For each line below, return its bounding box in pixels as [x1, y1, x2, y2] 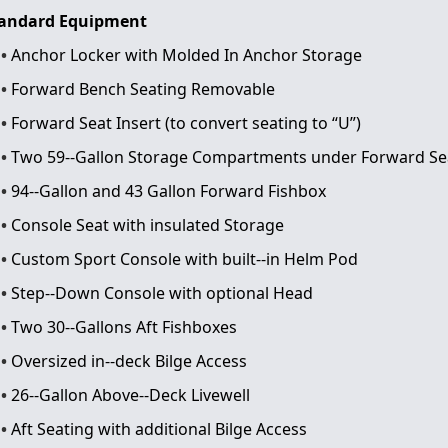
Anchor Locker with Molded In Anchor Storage [11, 43, 362, 66]
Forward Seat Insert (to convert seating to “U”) [11, 111, 361, 134]
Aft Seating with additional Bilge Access [11, 417, 307, 440]
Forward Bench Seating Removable [11, 77, 275, 100]
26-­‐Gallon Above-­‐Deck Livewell [11, 383, 250, 406]
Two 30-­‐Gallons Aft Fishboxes [11, 315, 237, 338]
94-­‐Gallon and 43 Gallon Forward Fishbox [11, 179, 326, 202]
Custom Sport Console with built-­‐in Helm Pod [11, 247, 358, 270]
